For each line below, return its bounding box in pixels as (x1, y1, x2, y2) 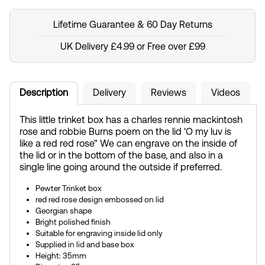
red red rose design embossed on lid (35, 195, 164, 205)
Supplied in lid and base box (35, 240, 134, 250)
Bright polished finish (35, 218, 111, 227)
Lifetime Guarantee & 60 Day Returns (53, 19, 212, 31)
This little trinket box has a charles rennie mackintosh (20, 114, 243, 126)
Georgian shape (35, 206, 92, 216)
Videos (211, 87, 240, 99)
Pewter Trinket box (35, 184, 102, 193)
